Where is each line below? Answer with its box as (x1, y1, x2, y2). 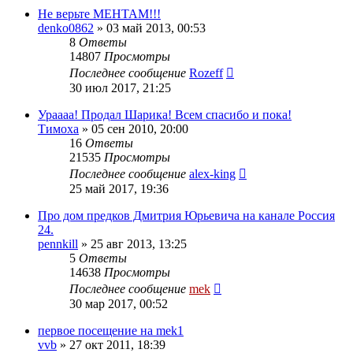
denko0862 (38, 20, 94, 35)
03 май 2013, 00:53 (106, 20, 206, 35)
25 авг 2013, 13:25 (91, 236, 187, 251)
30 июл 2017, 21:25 (69, 80, 171, 95)
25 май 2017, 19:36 (69, 181, 169, 195)
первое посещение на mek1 (38, 323, 184, 337)
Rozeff (189, 65, 223, 80)
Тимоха (38, 121, 79, 136)
